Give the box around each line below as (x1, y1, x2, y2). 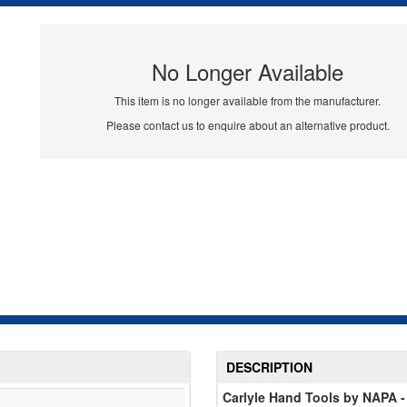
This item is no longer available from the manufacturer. (114, 93, 382, 109)
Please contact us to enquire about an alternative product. (105, 117, 390, 134)
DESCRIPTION (226, 358, 313, 377)
